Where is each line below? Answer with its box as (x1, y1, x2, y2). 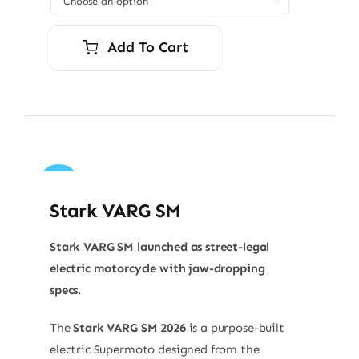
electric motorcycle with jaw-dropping (49, 260, 265, 276)
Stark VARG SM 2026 (73, 320, 186, 335)
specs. (49, 282, 84, 297)
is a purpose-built (185, 320, 284, 335)
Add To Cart (107, 38, 188, 56)
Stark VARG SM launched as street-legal (49, 239, 270, 254)
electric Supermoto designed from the (49, 341, 260, 357)
